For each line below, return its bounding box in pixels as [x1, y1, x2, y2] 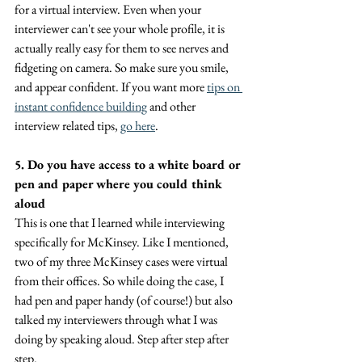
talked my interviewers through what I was [15, 311, 220, 329]
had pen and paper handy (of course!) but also [15, 292, 235, 309]
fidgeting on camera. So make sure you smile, [15, 59, 231, 77]
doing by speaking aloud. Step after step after [15, 330, 231, 348]
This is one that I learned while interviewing [15, 214, 227, 232]
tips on [207, 78, 242, 96]
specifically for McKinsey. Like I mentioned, [15, 234, 231, 251]
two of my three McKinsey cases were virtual [15, 253, 230, 271]
